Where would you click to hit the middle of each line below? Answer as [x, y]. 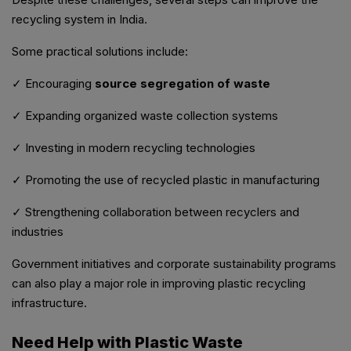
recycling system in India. [80, 20]
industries [38, 232]
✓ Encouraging [53, 84]
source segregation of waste [183, 84]
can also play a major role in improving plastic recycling [159, 284]
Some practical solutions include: [100, 52]
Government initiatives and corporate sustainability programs [174, 264]
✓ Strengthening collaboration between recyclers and [156, 212]
